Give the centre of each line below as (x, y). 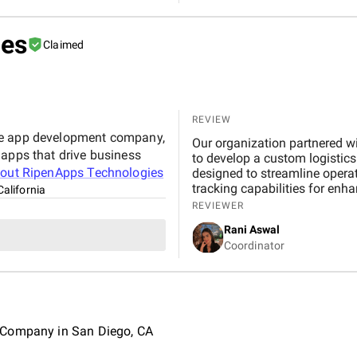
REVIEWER (218, 205)
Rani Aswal (252, 229)
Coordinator (254, 245)
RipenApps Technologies (93, 172)
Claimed (64, 44)
